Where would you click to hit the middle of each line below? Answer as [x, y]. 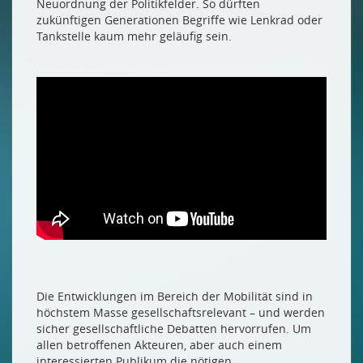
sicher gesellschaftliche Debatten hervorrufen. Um [174, 329]
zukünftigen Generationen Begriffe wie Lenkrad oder [179, 20]
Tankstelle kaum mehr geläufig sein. [134, 36]
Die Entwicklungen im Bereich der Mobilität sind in [175, 297]
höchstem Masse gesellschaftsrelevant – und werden [181, 313]
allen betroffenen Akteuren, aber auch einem [159, 345]
